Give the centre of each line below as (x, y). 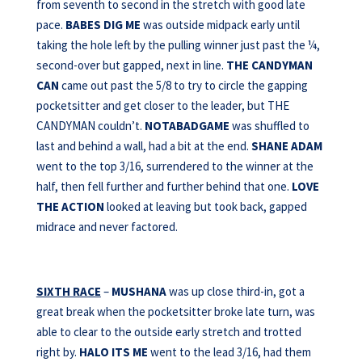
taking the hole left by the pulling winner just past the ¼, (178, 45)
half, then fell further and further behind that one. (164, 186)
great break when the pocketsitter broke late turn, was (175, 311)
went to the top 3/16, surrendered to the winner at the (175, 166)
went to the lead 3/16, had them (229, 352)
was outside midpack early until (220, 25)
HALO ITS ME (113, 352)
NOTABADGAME (187, 126)
